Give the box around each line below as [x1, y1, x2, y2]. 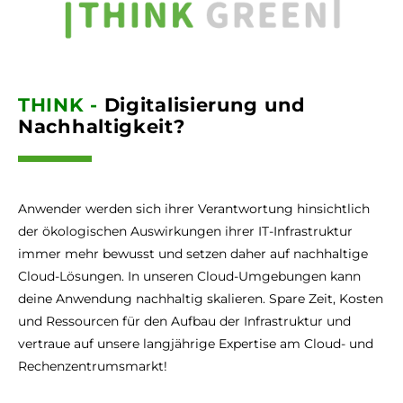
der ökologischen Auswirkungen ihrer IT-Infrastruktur [18, 223, 353, 240]
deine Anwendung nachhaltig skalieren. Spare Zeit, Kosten [18, 291, 383, 308]
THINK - [18, 94, 98, 117]
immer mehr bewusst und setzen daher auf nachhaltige [18, 246, 368, 263]
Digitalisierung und [97, 94, 306, 117]
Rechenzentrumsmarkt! [18, 358, 167, 375]
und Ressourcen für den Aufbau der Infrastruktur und [18, 313, 351, 330]
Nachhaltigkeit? [18, 115, 185, 139]
